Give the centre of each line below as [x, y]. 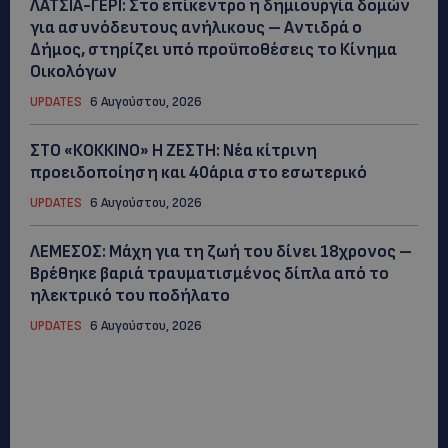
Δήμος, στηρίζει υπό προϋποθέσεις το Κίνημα [213, 49]
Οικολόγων [73, 71]
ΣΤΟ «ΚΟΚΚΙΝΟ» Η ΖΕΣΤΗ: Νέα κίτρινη [173, 150]
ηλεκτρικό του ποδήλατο [130, 295]
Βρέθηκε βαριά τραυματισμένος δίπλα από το [209, 273]
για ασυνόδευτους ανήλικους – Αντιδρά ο [196, 27]
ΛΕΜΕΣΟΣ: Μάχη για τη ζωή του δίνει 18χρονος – [221, 251]
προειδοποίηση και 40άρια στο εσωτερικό [198, 172]
